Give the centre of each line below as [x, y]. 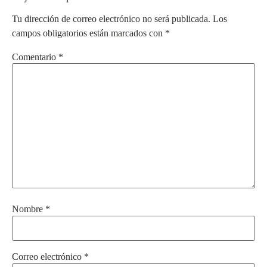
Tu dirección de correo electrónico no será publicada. [111, 18]
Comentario [35, 57]
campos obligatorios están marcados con [89, 33]
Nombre [29, 209]
